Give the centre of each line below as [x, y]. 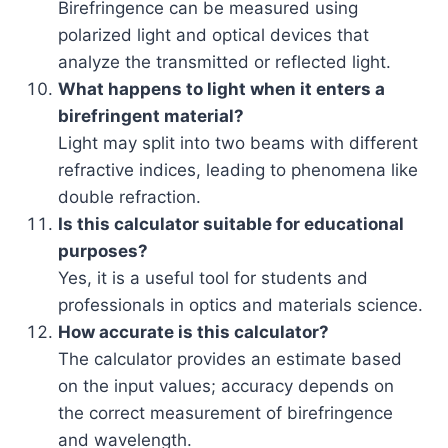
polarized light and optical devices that [213, 34]
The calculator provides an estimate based [230, 358]
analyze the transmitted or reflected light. [224, 61]
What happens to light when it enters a [221, 88]
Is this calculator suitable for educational [231, 223]
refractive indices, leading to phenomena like [238, 169]
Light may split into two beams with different [238, 142]
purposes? [103, 250]
